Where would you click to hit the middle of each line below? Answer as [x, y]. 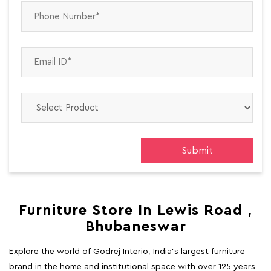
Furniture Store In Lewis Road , [135, 211]
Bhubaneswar [135, 227]
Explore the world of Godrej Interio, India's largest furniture [127, 252]
